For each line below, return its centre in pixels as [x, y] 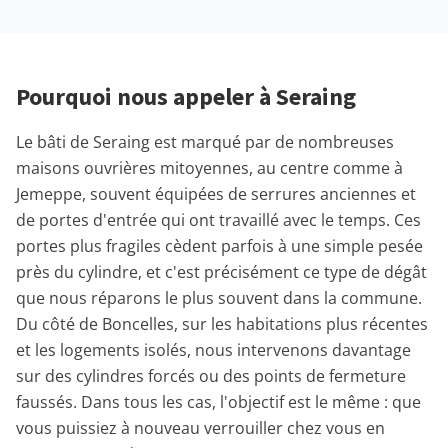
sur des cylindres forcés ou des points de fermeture [211, 376]
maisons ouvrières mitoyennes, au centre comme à [209, 168]
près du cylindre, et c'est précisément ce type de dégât [221, 272]
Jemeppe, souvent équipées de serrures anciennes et [216, 194]
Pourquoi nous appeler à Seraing [186, 96]
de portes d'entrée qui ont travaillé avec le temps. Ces [218, 220]
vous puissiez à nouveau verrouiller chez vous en [200, 428]
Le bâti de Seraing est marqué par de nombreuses [205, 142]
